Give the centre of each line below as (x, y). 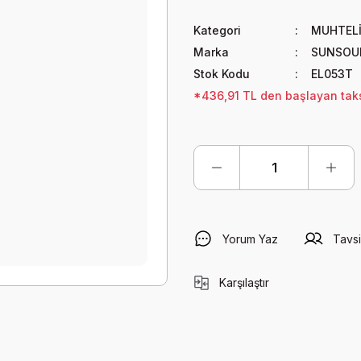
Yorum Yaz (250, 239)
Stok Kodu (222, 74)
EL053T (332, 74)
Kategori (217, 30)
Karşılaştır (244, 282)
